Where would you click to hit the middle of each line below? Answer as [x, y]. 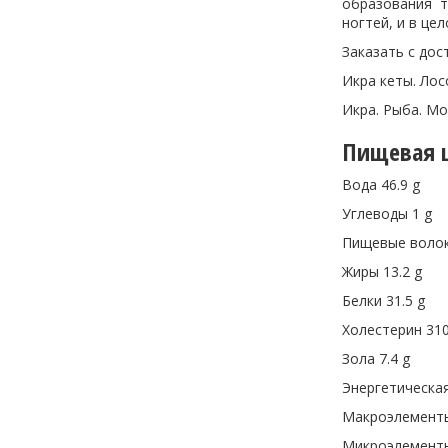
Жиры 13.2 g [382, 271]
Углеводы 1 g [387, 213]
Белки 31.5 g [383, 300]
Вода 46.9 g [383, 184]
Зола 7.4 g [376, 358]
